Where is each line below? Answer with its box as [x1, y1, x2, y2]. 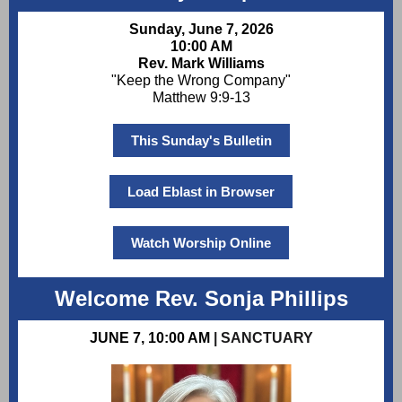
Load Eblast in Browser [127, 184, 275, 199]
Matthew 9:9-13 [152, 90, 250, 105]
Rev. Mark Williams [137, 56, 265, 71]
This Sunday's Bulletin [130, 133, 272, 148]
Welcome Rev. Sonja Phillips [54, 286, 348, 310]
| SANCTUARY [213, 330, 313, 345]
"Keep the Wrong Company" [111, 73, 291, 88]
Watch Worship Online [131, 235, 271, 250]
